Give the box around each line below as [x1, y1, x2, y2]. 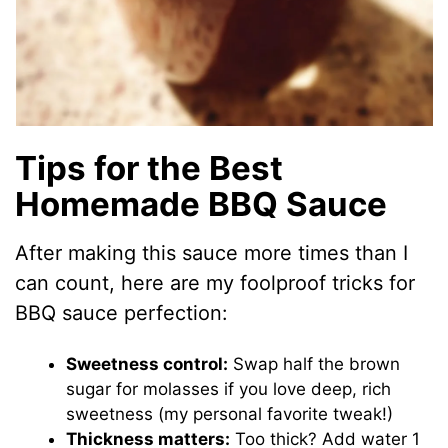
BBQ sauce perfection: [15, 301, 229, 326]
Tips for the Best [15, 147, 284, 188]
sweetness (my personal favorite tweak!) [66, 404, 394, 425]
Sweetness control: [66, 354, 229, 375]
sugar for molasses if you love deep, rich [66, 379, 392, 400]
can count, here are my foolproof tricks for [15, 271, 416, 296]
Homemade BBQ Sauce [15, 183, 388, 224]
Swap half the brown [228, 354, 401, 375]
